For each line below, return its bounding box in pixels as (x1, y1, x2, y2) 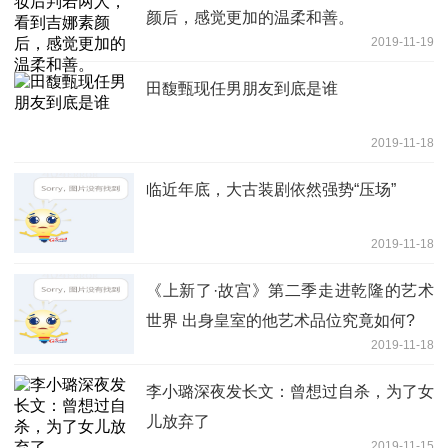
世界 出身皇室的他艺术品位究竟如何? (146, 311, 415, 329)
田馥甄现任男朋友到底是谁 (146, 79, 338, 97)
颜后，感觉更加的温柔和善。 (146, 8, 354, 26)
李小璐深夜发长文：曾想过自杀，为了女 (146, 382, 434, 400)
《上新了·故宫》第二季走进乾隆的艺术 (146, 281, 434, 299)
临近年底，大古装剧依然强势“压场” (146, 180, 396, 198)
